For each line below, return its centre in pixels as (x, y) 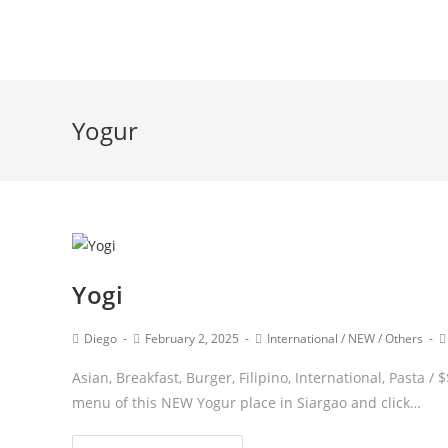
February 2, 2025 (192, 338)
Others (404, 338)
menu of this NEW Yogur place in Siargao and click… (246, 402)
